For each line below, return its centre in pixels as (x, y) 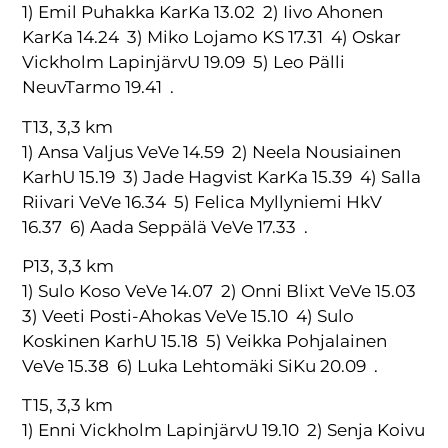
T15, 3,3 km (68, 405)
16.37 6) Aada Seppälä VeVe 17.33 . (165, 226)
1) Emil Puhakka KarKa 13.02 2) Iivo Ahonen (203, 12)
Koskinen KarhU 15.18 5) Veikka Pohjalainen (205, 340)
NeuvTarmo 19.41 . (98, 87)
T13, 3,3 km (68, 126)
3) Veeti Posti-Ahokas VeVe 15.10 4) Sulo (188, 315)
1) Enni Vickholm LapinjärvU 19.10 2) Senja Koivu (224, 430)
